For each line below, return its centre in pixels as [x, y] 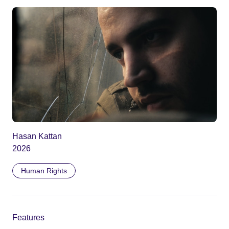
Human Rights [44, 170]
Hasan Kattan [37, 136]
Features [28, 217]
